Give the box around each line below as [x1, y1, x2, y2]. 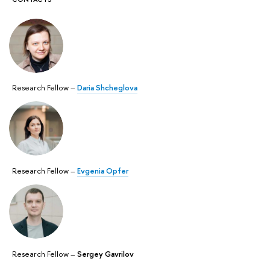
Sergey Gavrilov [77, 248, 134, 259]
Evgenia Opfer [77, 165, 128, 177]
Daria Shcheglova [77, 82, 137, 93]
